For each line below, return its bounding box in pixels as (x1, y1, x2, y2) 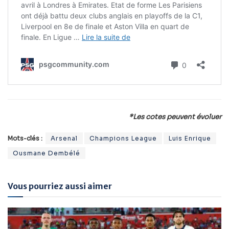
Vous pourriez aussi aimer (8, 181, 112, 192)
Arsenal (51, 134, 78, 143)
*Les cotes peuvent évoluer (129, 112, 221, 122)
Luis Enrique (169, 134, 211, 143)
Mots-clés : (8, 134, 42, 143)
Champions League (89, 134, 157, 143)
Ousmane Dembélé (13, 149, 80, 157)
